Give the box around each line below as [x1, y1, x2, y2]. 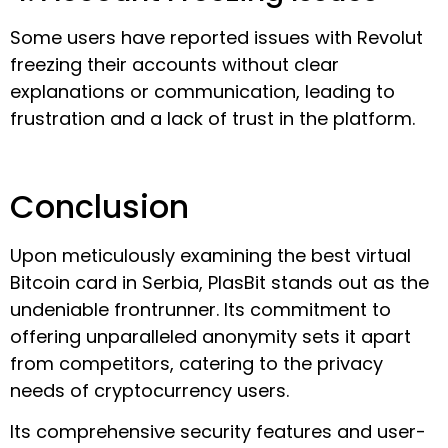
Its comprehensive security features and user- [10, 419, 426, 445]
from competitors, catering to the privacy [10, 350, 383, 376]
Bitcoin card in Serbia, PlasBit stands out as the [10, 269, 429, 295]
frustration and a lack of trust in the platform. [10, 105, 415, 131]
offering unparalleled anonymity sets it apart [10, 323, 411, 349]
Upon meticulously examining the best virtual [10, 242, 411, 268]
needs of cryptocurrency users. [10, 377, 294, 403]
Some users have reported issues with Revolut [10, 24, 423, 50]
